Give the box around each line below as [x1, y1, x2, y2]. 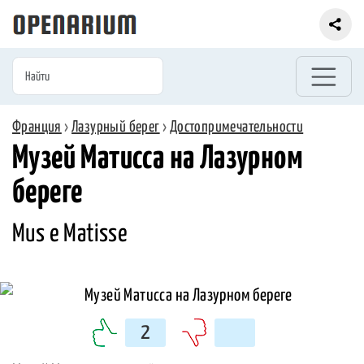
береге [12, 177, 83, 210]
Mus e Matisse [12, 222, 128, 247]
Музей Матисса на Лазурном [12, 143, 303, 175]
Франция [12, 119, 62, 135]
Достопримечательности [169, 119, 304, 135]
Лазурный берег [71, 119, 160, 135]
